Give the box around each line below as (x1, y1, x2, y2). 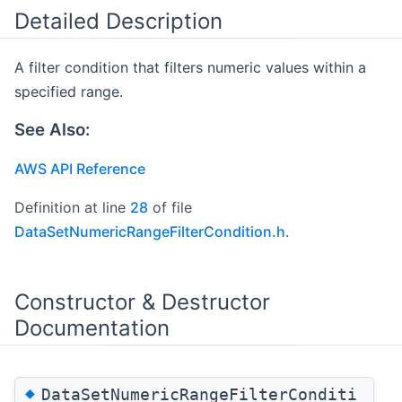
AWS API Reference (14, 159, 145, 178)
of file (148, 197, 192, 216)
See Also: (14, 118, 90, 140)
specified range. (14, 83, 123, 100)
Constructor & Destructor (14, 288, 270, 315)
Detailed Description (14, 8, 223, 35)
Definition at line (14, 197, 130, 216)
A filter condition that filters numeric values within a (14, 58, 366, 76)
